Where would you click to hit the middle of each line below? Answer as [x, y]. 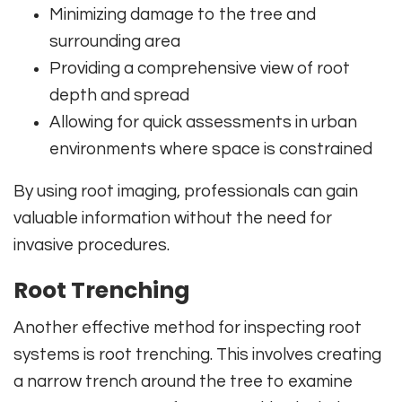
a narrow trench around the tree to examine [183, 381]
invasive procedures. [92, 245]
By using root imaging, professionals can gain [186, 191]
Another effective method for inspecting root [188, 327]
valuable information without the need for [173, 218]
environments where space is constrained [211, 149]
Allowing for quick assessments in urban [203, 122]
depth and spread [119, 95]
